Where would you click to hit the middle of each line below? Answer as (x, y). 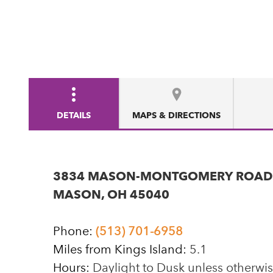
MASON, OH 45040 (111, 194)
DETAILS (74, 115)
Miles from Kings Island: (120, 249)
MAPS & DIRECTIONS (176, 115)
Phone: (74, 231)
